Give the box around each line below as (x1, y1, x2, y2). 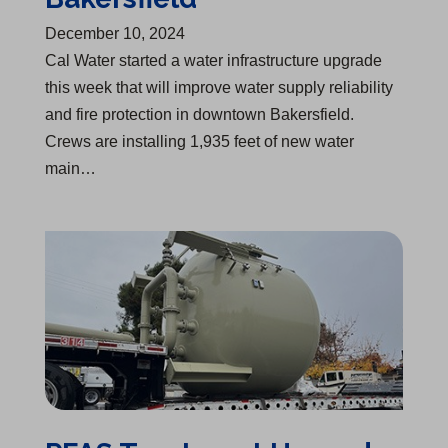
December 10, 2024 (45, 24, 185, 42)
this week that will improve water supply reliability (45, 78, 393, 96)
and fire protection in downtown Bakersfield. (45, 105, 354, 123)
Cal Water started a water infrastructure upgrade (45, 51, 382, 69)
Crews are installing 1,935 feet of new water (45, 132, 354, 150)
